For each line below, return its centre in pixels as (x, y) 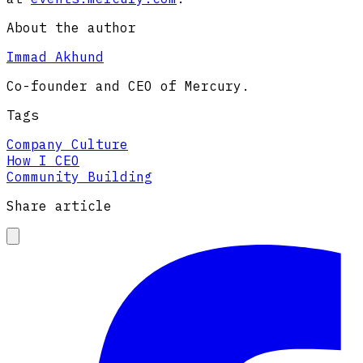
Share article (59, 206)
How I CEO (43, 161)
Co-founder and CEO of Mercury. (128, 86)
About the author (71, 28)
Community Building (79, 177)
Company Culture (67, 145)
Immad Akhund (55, 57)
